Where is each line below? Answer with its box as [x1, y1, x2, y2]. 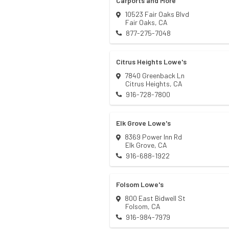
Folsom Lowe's [116, 180, 164, 189]
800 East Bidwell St [125, 194, 186, 203]
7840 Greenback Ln [125, 71, 185, 80]
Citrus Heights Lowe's [116, 57, 187, 66]
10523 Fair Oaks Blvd [125, 10, 189, 19]
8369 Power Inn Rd [125, 132, 182, 142]
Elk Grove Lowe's [116, 119, 171, 128]
